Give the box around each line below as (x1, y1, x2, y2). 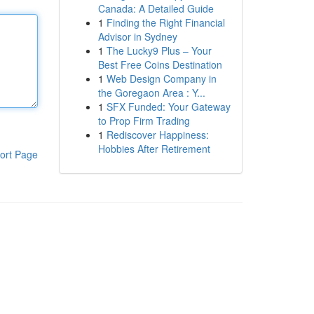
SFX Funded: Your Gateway (106, 100, 231, 114)
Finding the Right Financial (106, 15, 225, 29)
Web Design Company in (106, 71, 217, 86)
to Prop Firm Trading (97, 114, 190, 128)
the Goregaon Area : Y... (97, 86, 205, 100)
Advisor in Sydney (97, 29, 177, 43)
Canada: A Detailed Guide (97, 1, 214, 15)
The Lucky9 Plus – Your (106, 43, 212, 57)
